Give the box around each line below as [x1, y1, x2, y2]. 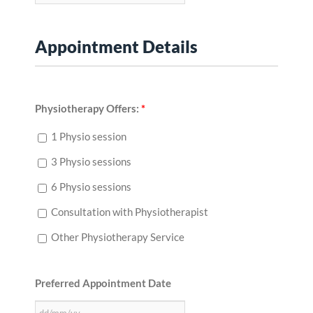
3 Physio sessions [49, 155, 131, 168]
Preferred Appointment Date [35, 277, 171, 290]
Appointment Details [35, 36, 198, 57]
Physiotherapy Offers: [35, 102, 141, 115]
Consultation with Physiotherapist [49, 205, 208, 219]
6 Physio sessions [49, 180, 131, 194]
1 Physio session [49, 130, 126, 143]
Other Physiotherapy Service [49, 231, 184, 244]
